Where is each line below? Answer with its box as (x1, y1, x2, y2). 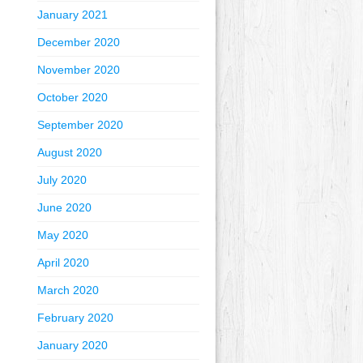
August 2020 (37, 146, 102, 159)
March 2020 (37, 284, 99, 297)
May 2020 (37, 228, 88, 241)
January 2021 (37, 8, 108, 21)
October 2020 (37, 91, 108, 104)
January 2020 (37, 339, 108, 352)
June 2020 (37, 201, 92, 214)
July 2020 (37, 173, 87, 186)
